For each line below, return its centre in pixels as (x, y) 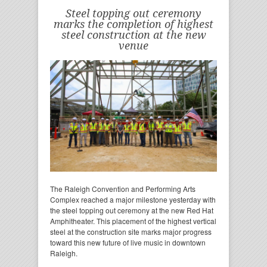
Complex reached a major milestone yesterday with (133, 199)
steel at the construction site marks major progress (131, 231)
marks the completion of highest (133, 24)
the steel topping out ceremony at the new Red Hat (132, 210)
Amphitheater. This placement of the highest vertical (133, 221)
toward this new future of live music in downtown (128, 242)
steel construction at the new (133, 35)
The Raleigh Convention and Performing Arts (123, 188)
